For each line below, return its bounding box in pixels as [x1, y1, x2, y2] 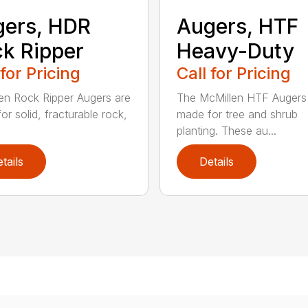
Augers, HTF [176, 13, 298, 38]
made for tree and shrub [176, 107, 298, 121]
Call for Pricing [176, 63, 291, 83]
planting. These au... [176, 123, 276, 137]
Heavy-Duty [176, 38, 294, 63]
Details [199, 154, 234, 168]
